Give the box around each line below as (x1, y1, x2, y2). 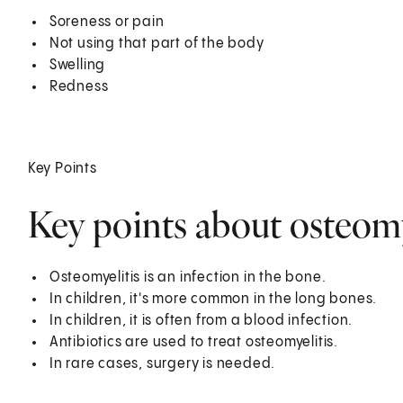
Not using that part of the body (49, 35, 264, 51)
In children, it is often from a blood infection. (49, 312, 354, 328)
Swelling (49, 57, 106, 73)
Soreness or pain (49, 13, 165, 30)
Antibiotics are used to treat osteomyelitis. (49, 334, 338, 350)
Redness (49, 78, 109, 94)
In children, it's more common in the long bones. (49, 291, 378, 307)
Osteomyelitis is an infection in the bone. (49, 269, 327, 285)
